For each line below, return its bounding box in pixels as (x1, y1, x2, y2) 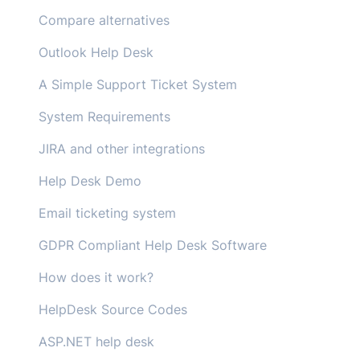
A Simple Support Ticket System (39, 76, 237, 92)
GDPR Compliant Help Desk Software (39, 237, 267, 253)
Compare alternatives (39, 12, 170, 28)
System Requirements (39, 108, 170, 125)
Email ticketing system (39, 205, 176, 221)
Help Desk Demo (39, 173, 141, 189)
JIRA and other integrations (39, 141, 205, 157)
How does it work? (39, 269, 153, 285)
